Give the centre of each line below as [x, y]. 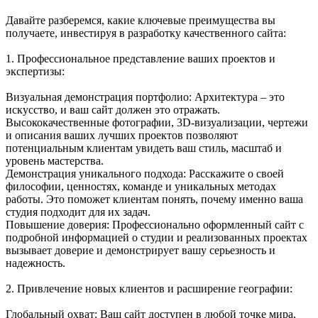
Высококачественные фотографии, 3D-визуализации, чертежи [157, 123]
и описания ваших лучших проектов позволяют [122, 136]
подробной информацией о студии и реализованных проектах [157, 238]
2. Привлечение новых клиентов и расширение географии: [149, 289]
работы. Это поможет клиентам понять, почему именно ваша [154, 199]
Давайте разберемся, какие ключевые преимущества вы [141, 21]
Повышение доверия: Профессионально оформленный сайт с [155, 225]
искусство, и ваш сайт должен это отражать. [113, 110]
